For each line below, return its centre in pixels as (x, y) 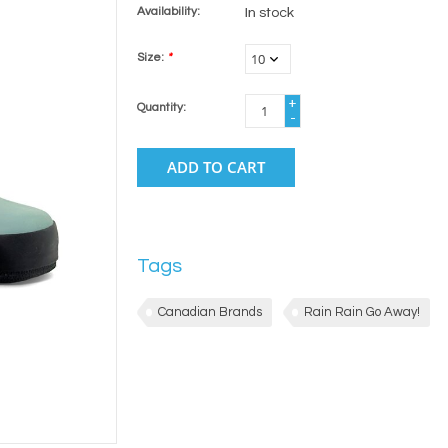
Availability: (168, 11)
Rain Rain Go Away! (361, 312)
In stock (269, 13)
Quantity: (161, 107)
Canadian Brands (209, 312)
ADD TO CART (215, 167)
